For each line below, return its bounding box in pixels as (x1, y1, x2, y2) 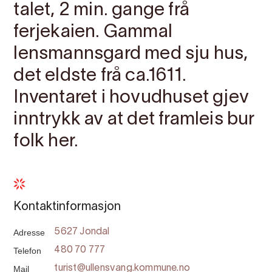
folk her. (13, 134, 84, 150)
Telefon (13, 246, 42, 256)
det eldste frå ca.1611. (13, 68, 186, 84)
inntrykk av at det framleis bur (13, 112, 255, 128)
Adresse (13, 228, 46, 237)
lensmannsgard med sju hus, (13, 46, 248, 63)
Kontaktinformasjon (13, 202, 121, 212)
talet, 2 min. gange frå (13, 2, 189, 19)
